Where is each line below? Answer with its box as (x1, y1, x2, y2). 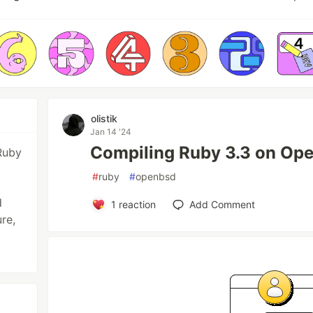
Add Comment (189, 198, 255, 211)
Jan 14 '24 (90, 126, 132, 138)
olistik (91, 112, 118, 125)
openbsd (136, 170, 177, 183)
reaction (115, 198, 156, 211)
